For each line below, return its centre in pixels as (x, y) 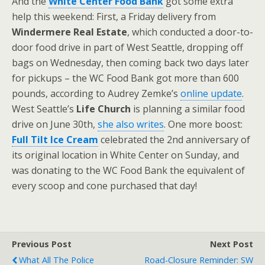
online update (211, 93)
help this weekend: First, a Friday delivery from (114, 16)
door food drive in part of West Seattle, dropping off (127, 47)
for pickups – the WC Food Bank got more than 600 (125, 78)
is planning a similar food (188, 109)
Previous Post (42, 244)
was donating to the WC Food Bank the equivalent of (128, 170)
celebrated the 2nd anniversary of (174, 139)
